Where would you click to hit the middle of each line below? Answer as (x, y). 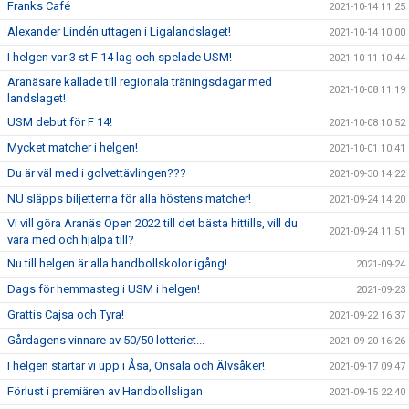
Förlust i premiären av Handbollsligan (105, 391)
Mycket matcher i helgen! (73, 147)
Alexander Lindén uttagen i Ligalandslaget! (119, 31)
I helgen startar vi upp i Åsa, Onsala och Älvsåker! (136, 366)
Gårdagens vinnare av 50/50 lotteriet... (106, 340)
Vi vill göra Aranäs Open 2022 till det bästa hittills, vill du (152, 223)
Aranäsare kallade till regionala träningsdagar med (140, 82)
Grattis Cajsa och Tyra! (66, 315)
